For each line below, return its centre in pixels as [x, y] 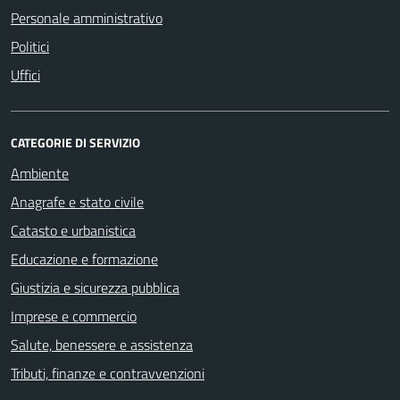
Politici [30, 46]
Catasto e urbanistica [73, 230]
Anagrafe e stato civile [77, 201]
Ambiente [40, 173]
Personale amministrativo [87, 17]
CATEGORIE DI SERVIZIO [75, 142]
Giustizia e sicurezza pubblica [95, 287]
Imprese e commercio [74, 316]
